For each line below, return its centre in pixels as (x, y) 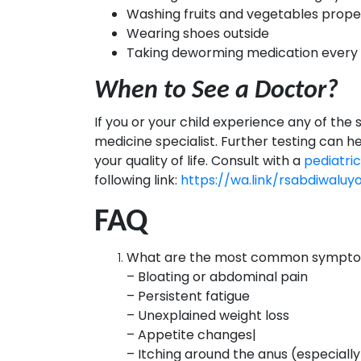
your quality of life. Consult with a (199, 161)
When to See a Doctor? (216, 91)
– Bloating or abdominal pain (217, 277)
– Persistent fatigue (188, 297)
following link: (137, 180)
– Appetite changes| (191, 335)
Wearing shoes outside (198, 34)
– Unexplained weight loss (208, 316)
